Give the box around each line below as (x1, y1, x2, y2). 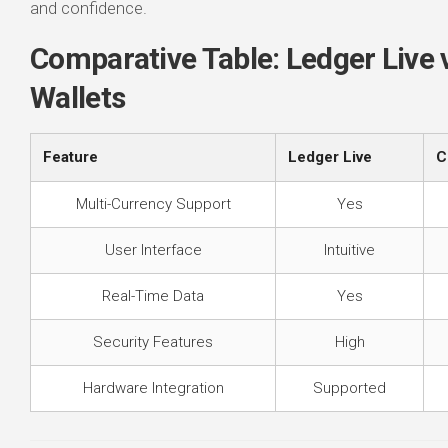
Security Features (93, 333, 213, 351)
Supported (313, 379, 386, 397)
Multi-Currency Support (75, 195, 231, 213)
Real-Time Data (102, 287, 204, 305)
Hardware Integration (82, 379, 224, 397)
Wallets (30, 80, 126, 115)
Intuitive (324, 241, 375, 259)
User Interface (104, 241, 202, 259)
